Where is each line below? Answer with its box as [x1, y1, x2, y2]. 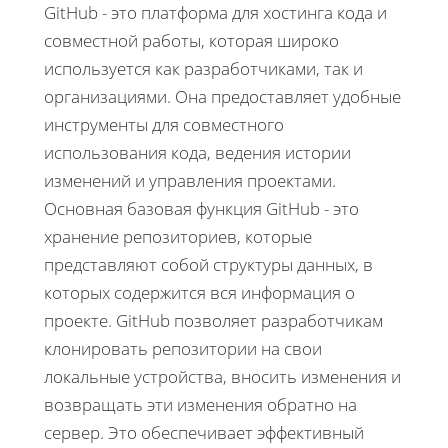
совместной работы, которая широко [44, 28, 339, 52]
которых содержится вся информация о [44, 280, 355, 304]
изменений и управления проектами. [44, 168, 336, 192]
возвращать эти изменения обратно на [44, 392, 357, 416]
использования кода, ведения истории [44, 140, 351, 164]
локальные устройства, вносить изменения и [44, 364, 401, 388]
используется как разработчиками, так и [44, 56, 363, 80]
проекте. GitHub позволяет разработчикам [44, 308, 383, 332]
